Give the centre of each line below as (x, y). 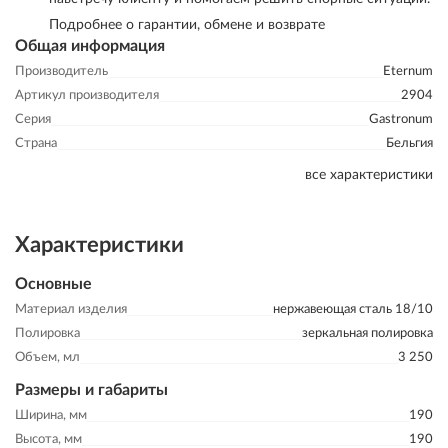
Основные (53, 284)
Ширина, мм (51, 415)
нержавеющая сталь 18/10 (353, 309)
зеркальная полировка (367, 333)
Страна (36, 143)
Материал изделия (71, 309)
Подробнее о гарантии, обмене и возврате (187, 25)
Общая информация (90, 46)
